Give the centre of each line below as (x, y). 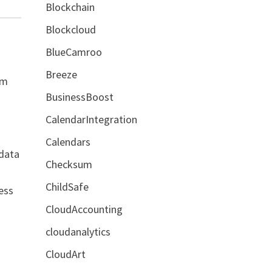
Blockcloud (70, 29)
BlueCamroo (73, 52)
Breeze (61, 74)
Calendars (68, 141)
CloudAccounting (84, 209)
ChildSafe (67, 186)
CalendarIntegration (91, 119)
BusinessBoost (79, 97)
